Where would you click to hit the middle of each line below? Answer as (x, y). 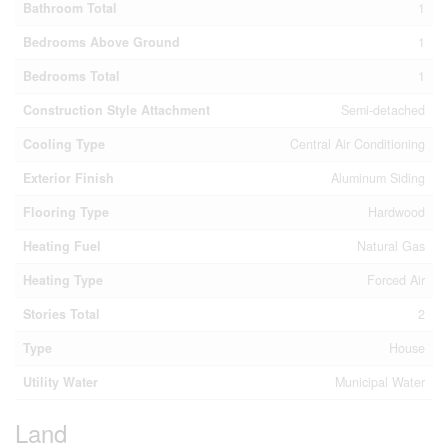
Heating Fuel (62, 246)
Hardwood (396, 212)
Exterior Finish (68, 178)
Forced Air (396, 280)
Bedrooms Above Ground (101, 42)
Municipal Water (380, 382)
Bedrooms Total (71, 76)
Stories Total (61, 314)
